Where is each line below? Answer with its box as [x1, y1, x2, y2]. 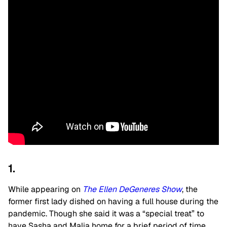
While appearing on [8, 184, 83, 195]
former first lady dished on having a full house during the [8, 196, 218, 207]
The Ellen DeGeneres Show [83, 184, 182, 195]
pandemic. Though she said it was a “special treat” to [8, 208, 204, 219]
